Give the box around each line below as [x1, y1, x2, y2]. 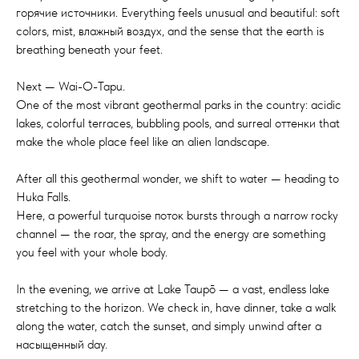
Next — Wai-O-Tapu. [16, 79, 125, 95]
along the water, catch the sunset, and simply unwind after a [16, 318, 321, 334]
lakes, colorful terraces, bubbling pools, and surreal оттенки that [16, 115, 340, 131]
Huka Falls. [16, 189, 71, 205]
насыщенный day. [16, 337, 107, 353]
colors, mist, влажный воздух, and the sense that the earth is [16, 23, 324, 39]
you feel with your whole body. [16, 244, 167, 260]
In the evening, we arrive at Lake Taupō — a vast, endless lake [16, 281, 329, 297]
